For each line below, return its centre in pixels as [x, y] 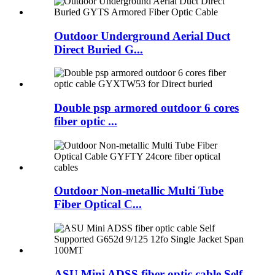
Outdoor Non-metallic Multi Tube [139, 191]
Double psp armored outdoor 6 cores [146, 107]
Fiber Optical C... [98, 204]
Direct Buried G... [99, 49]
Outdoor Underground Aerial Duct [142, 36]
